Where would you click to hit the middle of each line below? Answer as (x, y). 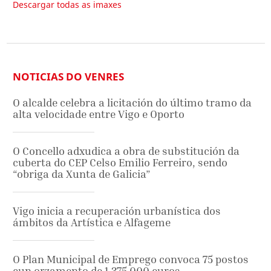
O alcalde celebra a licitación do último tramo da (132, 102)
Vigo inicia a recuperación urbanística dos (117, 211)
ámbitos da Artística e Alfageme (92, 222)
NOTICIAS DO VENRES (68, 76)
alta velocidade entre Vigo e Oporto (99, 114)
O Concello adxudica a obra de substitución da (126, 151)
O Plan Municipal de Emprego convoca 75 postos (131, 259)
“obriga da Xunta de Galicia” (82, 174)
